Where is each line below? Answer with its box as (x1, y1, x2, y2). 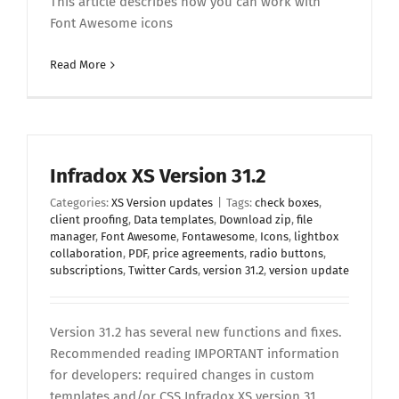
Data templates (134, 213, 214, 226)
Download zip (219, 213, 291, 226)
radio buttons (249, 247, 323, 260)
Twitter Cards (128, 264, 198, 277)
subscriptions (50, 264, 123, 277)
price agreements (152, 247, 244, 260)
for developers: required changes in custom (50, 367, 314, 383)
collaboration (50, 247, 123, 260)
